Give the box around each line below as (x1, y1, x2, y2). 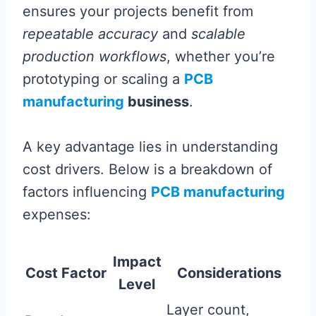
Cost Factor (25, 264, 107, 281)
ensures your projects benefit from (23, 2, 253, 20)
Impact (112, 253, 162, 270)
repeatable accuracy (23, 25, 158, 42)
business (124, 92, 189, 110)
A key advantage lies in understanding (23, 138, 278, 155)
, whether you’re (166, 47, 275, 65)
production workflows (23, 47, 166, 65)
